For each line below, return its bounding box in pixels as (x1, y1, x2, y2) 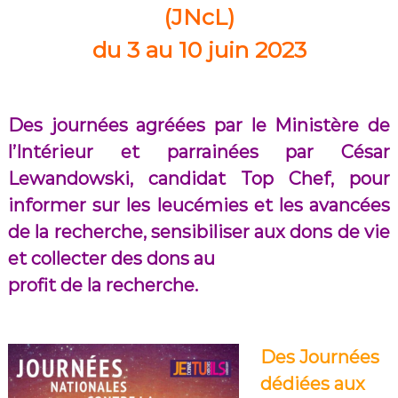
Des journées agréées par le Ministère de (7, 115, 391, 137)
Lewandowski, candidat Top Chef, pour (7, 168, 391, 190)
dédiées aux (259, 373, 365, 395)
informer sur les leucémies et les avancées (7, 195, 391, 217)
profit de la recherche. (7, 275, 198, 297)
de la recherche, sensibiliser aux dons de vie (7, 221, 391, 243)
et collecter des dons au (7, 248, 215, 270)
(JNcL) (163, 4, 235, 31)
